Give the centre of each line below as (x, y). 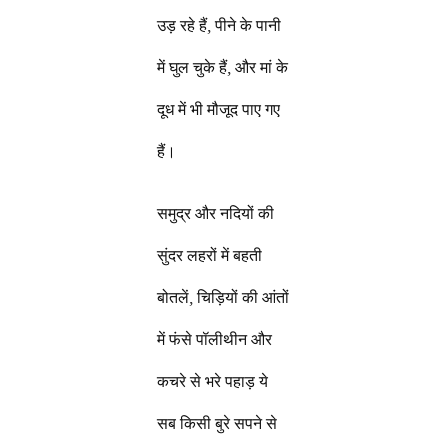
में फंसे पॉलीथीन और (215, 339)
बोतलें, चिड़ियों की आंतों (223, 297)
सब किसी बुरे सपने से (217, 423)
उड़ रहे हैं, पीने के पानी (219, 25)
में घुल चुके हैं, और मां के (223, 67)
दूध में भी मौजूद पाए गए (219, 109)
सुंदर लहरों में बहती (210, 255)
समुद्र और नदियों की (216, 213)
